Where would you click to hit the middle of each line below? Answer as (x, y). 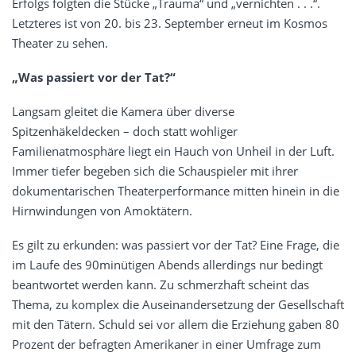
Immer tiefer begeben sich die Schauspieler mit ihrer (155, 171)
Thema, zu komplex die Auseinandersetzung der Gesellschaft (178, 305)
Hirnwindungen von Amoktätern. (102, 211)
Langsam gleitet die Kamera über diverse (123, 112)
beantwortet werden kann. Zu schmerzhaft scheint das (161, 285)
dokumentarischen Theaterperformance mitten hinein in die (176, 191)
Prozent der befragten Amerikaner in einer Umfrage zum (166, 344)
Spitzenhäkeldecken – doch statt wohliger (125, 132)
